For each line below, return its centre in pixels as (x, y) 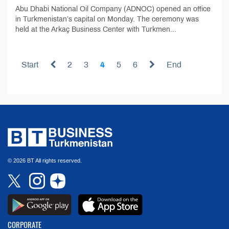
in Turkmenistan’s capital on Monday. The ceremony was (107, 19)
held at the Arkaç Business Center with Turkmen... (96, 29)
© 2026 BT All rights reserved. (45, 160)
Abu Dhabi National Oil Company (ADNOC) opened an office (113, 9)
